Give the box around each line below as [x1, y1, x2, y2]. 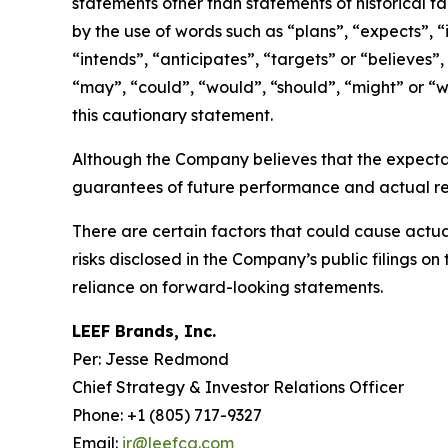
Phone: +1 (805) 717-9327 [72, 405, 262, 425]
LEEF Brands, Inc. [72, 321, 216, 341]
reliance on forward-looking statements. [72, 277, 383, 297]
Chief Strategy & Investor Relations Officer [72, 377, 404, 397]
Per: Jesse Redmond [72, 349, 229, 369]
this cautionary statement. [72, 105, 273, 125]
